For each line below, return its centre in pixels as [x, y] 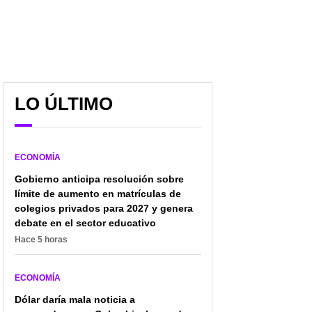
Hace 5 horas [41, 240]
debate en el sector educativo [85, 223]
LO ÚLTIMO [64, 104]
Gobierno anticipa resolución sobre [99, 179]
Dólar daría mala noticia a [75, 300]
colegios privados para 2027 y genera [104, 209]
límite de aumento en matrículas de [98, 194]
